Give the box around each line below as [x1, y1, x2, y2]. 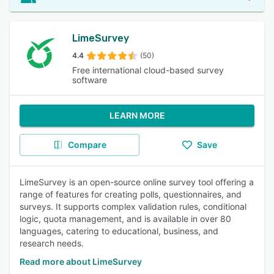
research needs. [20, 238, 84, 248]
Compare [67, 139, 106, 150]
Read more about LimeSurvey [20, 256, 142, 267]
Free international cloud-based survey [72, 65, 224, 75]
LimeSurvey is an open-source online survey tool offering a [20, 177, 254, 187]
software [72, 75, 107, 85]
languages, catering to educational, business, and [20, 226, 218, 236]
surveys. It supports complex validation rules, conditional [20, 201, 246, 212]
